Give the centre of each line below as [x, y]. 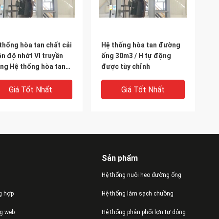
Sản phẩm [120, 158]
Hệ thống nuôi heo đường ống [141, 175]
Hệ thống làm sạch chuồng [137, 194]
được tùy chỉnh [126, 66]
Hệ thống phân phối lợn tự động [143, 212]
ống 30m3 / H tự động [136, 56]
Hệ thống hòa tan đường [141, 45]
